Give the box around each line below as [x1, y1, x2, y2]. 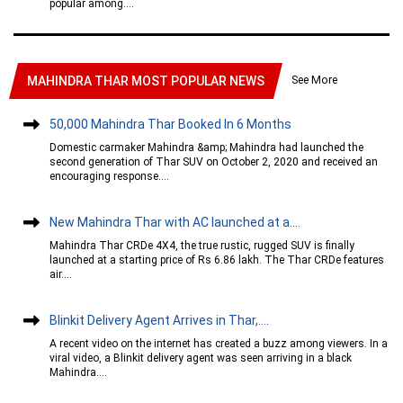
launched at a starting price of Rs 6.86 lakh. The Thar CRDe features [49, 253, 384, 266]
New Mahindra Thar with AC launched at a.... [49, 214, 300, 229]
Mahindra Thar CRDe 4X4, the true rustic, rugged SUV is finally [49, 238, 354, 252]
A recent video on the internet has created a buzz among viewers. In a [49, 336, 388, 350]
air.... [49, 267, 72, 281]
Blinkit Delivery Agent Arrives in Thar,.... [49, 312, 269, 327]
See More [291, 72, 337, 86]
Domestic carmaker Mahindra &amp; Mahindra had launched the [49, 140, 363, 154]
